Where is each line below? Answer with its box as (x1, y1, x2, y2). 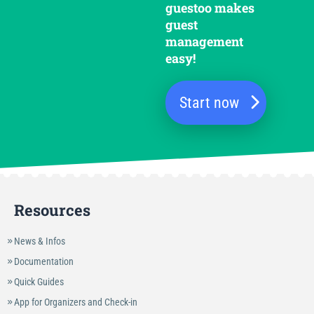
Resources (14, 200, 90, 221)
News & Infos (14, 235, 65, 247)
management (165, 33, 243, 50)
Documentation (14, 256, 74, 268)
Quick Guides (14, 276, 64, 288)
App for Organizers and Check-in (14, 296, 137, 308)
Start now (179, 94, 239, 112)
